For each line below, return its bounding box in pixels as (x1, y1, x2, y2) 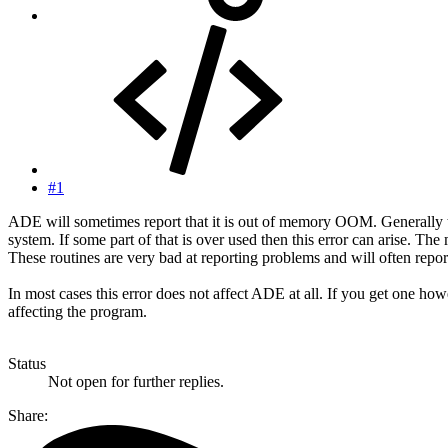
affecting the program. (8, 302, 147, 320)
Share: (8, 406, 48, 424)
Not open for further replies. (48, 372, 224, 390)
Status (8, 354, 46, 372)
